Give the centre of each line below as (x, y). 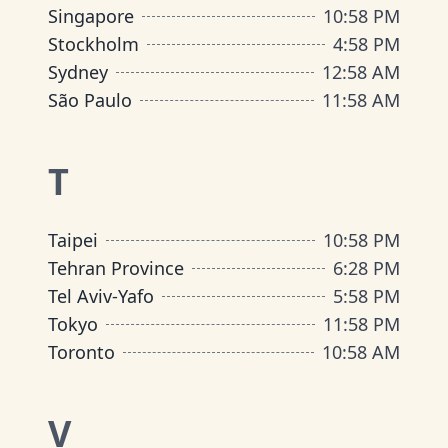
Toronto (81, 352)
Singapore (91, 16)
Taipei (73, 240)
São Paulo (90, 100)
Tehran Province (116, 268)
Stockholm (93, 44)
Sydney (78, 72)
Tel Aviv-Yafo (101, 296)
